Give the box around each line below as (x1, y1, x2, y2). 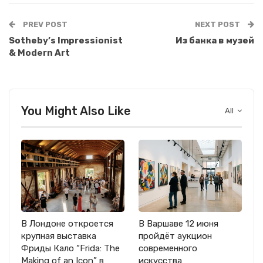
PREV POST (21, 20, 68, 29)
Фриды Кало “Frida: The (21, 243, 120, 254)
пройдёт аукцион (139, 231, 212, 242)
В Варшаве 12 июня (139, 218, 218, 230)
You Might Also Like (21, 104, 131, 119)
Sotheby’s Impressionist (9, 35, 123, 46)
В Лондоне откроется (21, 218, 113, 230)
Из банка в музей (176, 35, 254, 46)
